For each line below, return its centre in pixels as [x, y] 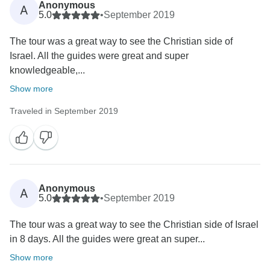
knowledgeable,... [47, 71]
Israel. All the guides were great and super [99, 56]
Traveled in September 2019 [64, 111]
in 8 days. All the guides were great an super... [107, 239]
